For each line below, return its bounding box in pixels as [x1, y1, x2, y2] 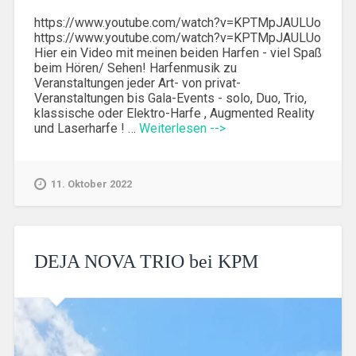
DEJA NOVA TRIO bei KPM [33, 250, 258, 272]
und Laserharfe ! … [33, 121, 139, 137]
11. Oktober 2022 [50, 178, 132, 191]
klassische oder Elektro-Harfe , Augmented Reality [33, 106, 315, 122]
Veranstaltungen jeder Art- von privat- [33, 75, 241, 91]
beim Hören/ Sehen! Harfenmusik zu [33, 60, 237, 76]
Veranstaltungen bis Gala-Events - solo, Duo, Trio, [33, 91, 307, 106]
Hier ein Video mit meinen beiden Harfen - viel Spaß [33, 45, 322, 61]
